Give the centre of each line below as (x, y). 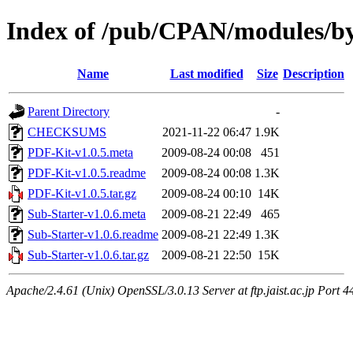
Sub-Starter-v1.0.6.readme (93, 234)
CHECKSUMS (67, 132)
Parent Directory (69, 111)
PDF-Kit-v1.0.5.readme (87, 173)
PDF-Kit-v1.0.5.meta (80, 152)
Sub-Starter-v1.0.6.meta (87, 214)
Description (314, 73)
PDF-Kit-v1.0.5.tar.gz (82, 193)
